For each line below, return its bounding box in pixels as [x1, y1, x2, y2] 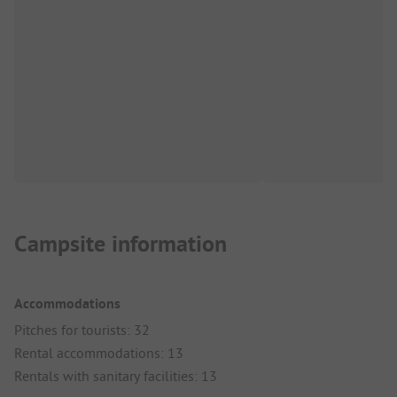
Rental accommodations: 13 [14, 344, 183, 362]
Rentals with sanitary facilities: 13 [14, 367, 217, 385]
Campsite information [14, 229, 227, 260]
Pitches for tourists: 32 [14, 321, 150, 339]
